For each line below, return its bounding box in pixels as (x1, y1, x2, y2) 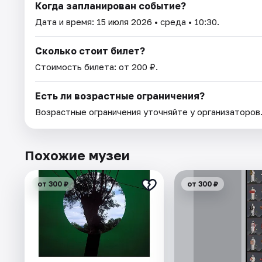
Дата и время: (35, 16, 96, 27)
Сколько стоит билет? (35, 44, 145, 57)
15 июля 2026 (96, 16, 152, 27)
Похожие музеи (25, 147, 130, 163)
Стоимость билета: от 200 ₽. (35, 61, 158, 72)
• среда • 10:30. (152, 16, 219, 27)
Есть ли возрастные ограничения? (35, 89, 205, 102)
